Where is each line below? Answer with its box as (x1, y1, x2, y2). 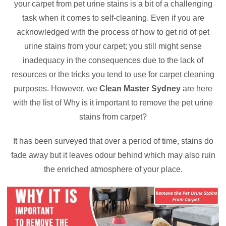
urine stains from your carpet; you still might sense (24, 42, 202, 50)
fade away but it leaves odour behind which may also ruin (11, 151, 215, 159)
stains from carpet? (79, 112, 147, 121)
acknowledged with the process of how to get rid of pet (17, 28, 209, 36)
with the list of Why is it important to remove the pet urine (13, 98, 213, 107)
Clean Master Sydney (99, 84, 181, 93)
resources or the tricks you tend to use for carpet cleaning (12, 70, 214, 79)
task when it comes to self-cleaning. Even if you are (22, 14, 204, 22)
